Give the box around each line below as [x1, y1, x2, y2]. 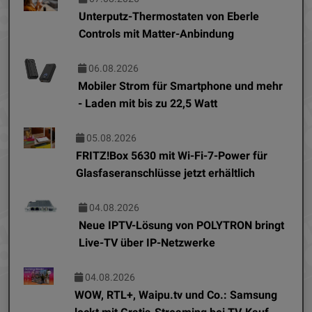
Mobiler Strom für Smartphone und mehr [78, 79, 283, 93]
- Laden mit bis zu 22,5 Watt [78, 96, 218, 110]
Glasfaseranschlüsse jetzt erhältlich [76, 166, 256, 180]
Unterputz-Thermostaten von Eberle [79, 9, 260, 23]
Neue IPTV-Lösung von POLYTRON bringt [78, 218, 284, 232]
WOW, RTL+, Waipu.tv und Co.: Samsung [74, 288, 277, 302]
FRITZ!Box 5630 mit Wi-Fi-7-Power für [76, 148, 268, 162]
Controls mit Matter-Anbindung [79, 26, 235, 40]
